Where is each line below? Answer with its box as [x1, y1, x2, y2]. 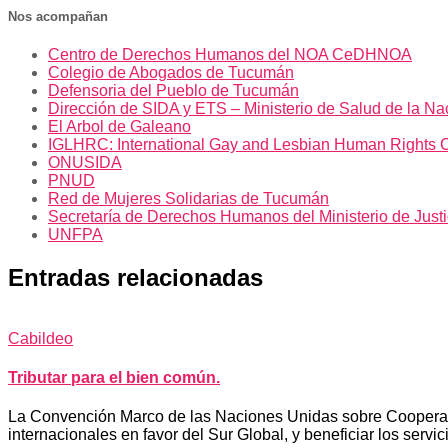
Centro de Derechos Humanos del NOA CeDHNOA [48, 45, 412, 63]
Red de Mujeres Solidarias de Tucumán [48, 189, 329, 207]
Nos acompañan [8, 8, 108, 24]
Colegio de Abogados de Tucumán [48, 63, 294, 81]
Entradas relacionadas [8, 263, 263, 291]
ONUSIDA [48, 153, 122, 171]
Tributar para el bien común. [8, 368, 220, 386]
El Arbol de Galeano [48, 117, 191, 135]
